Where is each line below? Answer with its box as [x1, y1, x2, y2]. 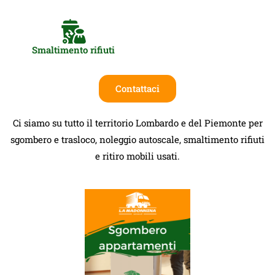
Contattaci [115, 82, 160, 95]
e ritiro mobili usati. [95, 149, 180, 162]
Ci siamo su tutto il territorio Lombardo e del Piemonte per [12, 116, 263, 129]
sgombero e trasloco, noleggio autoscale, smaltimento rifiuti [10, 133, 265, 145]
